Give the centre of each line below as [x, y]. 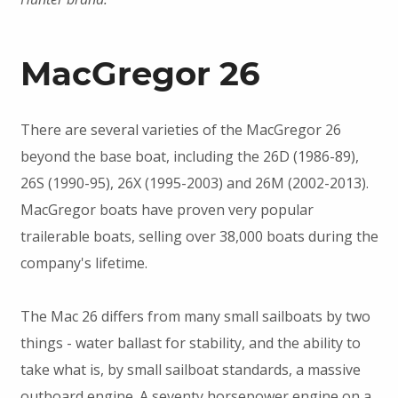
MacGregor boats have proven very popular [167, 210]
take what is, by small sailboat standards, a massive [190, 370]
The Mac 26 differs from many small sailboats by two [195, 317]
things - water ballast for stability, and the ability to [190, 343]
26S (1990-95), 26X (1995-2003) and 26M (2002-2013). [194, 183]
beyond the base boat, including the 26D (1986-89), [189, 157]
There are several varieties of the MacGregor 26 [180, 130]
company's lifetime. [84, 263]
